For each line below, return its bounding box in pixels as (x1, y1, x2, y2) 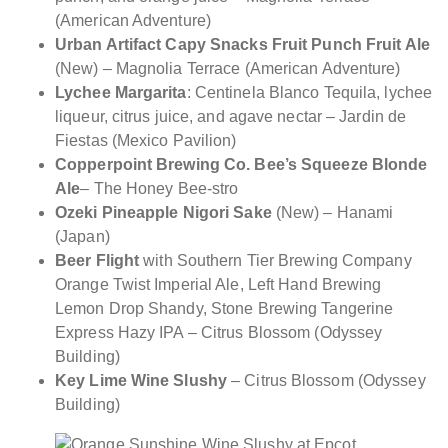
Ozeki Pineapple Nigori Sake (55, 203, 272, 221)
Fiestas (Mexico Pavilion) (55, 131, 237, 149)
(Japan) (55, 227, 110, 245)
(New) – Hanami (271, 203, 394, 221)
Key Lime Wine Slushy (55, 371, 227, 389)
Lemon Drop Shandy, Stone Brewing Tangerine (55, 299, 394, 317)
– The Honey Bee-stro (80, 179, 239, 197)
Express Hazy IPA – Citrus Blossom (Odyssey (55, 323, 383, 341)
